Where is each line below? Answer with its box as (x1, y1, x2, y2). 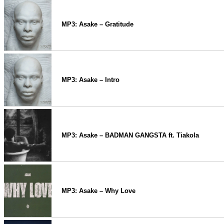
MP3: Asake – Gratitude (61, 20, 133, 28)
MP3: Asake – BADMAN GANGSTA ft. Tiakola (61, 131, 199, 139)
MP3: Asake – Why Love (61, 187, 135, 194)
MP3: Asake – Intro (61, 76, 119, 83)
